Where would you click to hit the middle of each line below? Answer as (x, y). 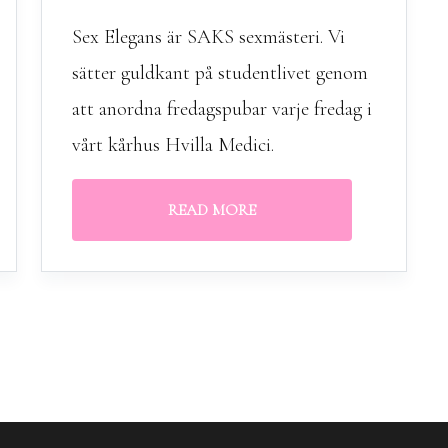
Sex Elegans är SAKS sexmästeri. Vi (208, 37)
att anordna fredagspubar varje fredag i (221, 109)
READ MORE (211, 210)
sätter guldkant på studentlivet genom (219, 73)
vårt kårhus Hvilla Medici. (172, 145)
